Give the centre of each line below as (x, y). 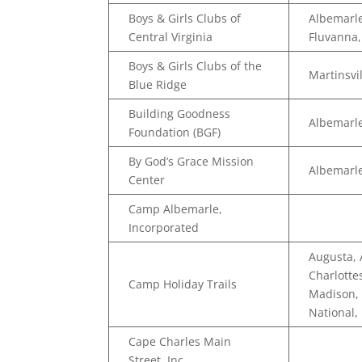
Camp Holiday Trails (183, 284)
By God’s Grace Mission (192, 161)
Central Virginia (171, 37)
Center (147, 180)
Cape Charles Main (180, 341)
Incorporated (164, 227)
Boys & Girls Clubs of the (196, 66)
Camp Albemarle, (176, 209)
